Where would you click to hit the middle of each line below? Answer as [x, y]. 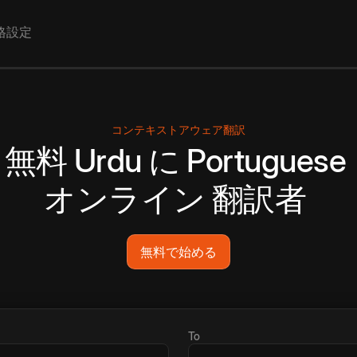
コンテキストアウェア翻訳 [178, 130]
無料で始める [178, 252]
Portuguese [267, 161]
